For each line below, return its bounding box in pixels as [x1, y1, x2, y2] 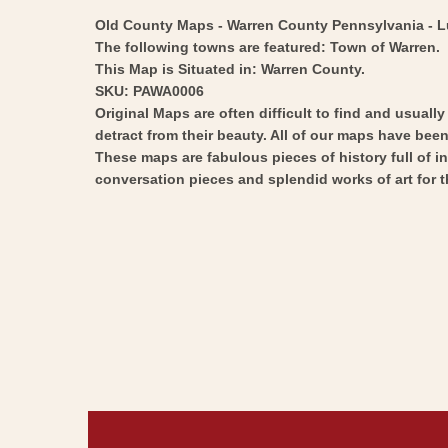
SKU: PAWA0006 [95, 82, 204, 99]
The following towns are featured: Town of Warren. [95, 38, 440, 55]
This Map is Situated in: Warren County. [95, 60, 365, 77]
